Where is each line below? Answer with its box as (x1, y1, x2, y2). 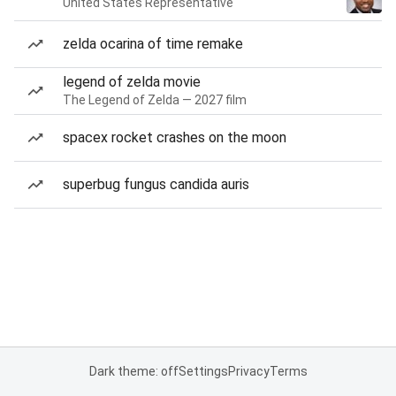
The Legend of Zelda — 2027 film (63, 93, 247, 107)
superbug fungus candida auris (63, 176, 249, 193)
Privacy (227, 364, 270, 378)
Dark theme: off (88, 364, 179, 378)
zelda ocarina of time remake (63, 35, 243, 52)
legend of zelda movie (63, 73, 201, 90)
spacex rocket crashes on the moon (63, 129, 286, 146)
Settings (178, 364, 228, 378)
